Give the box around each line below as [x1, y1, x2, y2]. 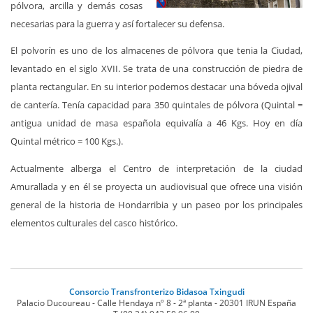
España [268, 297, 296, 310]
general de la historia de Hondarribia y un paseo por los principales [10, 198, 303, 211]
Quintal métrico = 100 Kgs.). [10, 135, 123, 148]
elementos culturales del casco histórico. [10, 216, 177, 229]
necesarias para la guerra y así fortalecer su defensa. [10, 17, 224, 30]
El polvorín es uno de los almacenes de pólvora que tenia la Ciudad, [10, 44, 303, 57]
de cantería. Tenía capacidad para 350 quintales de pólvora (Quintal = [10, 99, 303, 112]
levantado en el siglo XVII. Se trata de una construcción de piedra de [10, 62, 303, 75]
